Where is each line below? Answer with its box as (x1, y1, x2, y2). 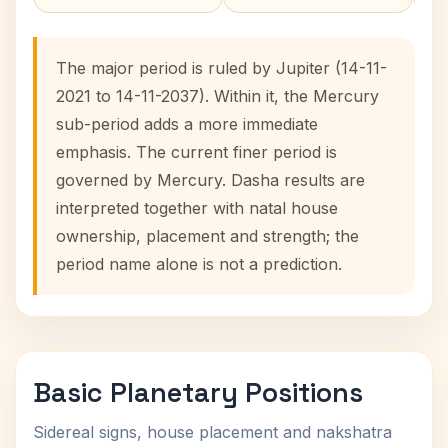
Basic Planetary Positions (33, 375, 363, 410)
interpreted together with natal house (56, 198, 338, 218)
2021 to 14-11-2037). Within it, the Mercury (56, 86, 379, 106)
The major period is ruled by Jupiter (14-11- (56, 58, 387, 78)
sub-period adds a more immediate (56, 114, 318, 134)
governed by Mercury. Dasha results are (56, 170, 365, 190)
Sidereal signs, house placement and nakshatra (33, 422, 392, 442)
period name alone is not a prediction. (56, 254, 342, 274)
